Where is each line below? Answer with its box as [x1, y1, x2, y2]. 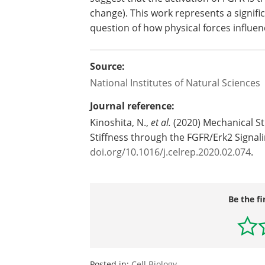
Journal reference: [90, 99, 174, 112]
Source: [90, 60, 125, 73]
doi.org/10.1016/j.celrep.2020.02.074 [90, 146, 251, 158]
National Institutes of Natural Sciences [90, 76, 260, 89]
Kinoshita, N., [90, 116, 151, 128]
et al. [151, 116, 171, 128]
